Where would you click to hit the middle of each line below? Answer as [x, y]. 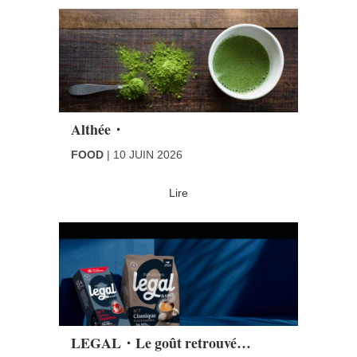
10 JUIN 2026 [148, 154]
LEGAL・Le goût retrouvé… [161, 342]
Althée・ [98, 129]
